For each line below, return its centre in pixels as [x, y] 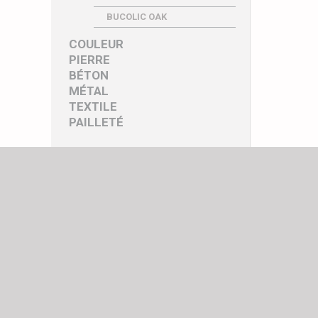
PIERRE [89, 60]
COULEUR [96, 44]
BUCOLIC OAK [137, 17]
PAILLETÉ [96, 122]
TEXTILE [93, 106]
